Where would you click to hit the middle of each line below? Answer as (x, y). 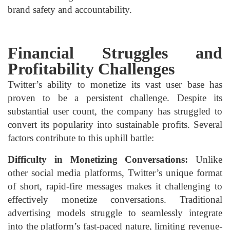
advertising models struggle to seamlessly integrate (115, 213)
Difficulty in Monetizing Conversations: (98, 160)
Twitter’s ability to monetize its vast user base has (115, 85)
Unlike (205, 160)
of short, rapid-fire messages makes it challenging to (115, 186)
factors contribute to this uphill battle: (81, 138)
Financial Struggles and (115, 53)
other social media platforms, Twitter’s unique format (115, 173)
